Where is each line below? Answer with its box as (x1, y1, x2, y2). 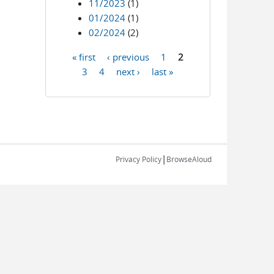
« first (72, 50, 95, 62)
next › (116, 65, 141, 77)
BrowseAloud (166, 154, 212, 164)
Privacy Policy (116, 154, 161, 164)
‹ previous (106, 50, 149, 62)
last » (152, 65, 174, 77)
